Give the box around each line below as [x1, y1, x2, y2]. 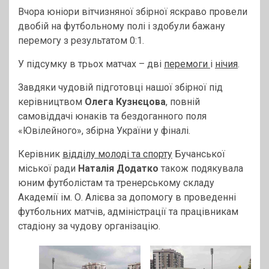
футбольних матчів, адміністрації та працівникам [18, 205, 238, 217]
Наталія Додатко [78, 162, 161, 174]
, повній [166, 95, 200, 107]
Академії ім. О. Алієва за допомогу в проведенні [18, 191, 236, 203]
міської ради [18, 162, 78, 174]
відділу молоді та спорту [62, 148, 172, 160]
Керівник [18, 148, 62, 160]
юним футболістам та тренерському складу [18, 177, 214, 189]
